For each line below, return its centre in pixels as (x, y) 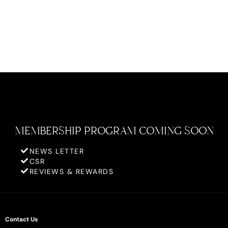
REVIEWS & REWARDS (71, 172)
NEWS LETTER (56, 151)
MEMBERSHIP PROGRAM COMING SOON (114, 131)
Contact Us (21, 220)
